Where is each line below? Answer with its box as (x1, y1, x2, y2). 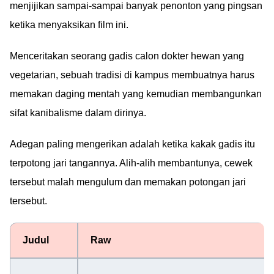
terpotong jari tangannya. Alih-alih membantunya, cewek (10, 157, 253, 168)
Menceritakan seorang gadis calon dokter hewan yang (10, 50, 244, 61)
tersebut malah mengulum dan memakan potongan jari (10, 176, 246, 187)
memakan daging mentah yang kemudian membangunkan (10, 88, 262, 99)
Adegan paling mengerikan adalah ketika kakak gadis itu (10, 138, 255, 149)
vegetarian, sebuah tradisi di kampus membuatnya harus (10, 69, 254, 80)
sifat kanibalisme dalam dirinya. (10, 107, 146, 118)
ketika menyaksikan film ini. (10, 19, 128, 30)
